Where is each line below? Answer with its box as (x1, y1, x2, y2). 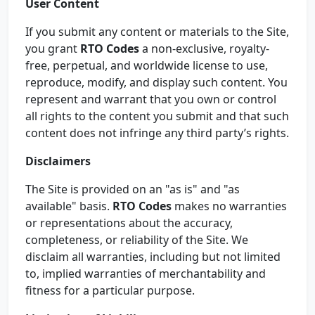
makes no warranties (172, 198, 287, 214)
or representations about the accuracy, (25, 215, 233, 231)
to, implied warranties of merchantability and (25, 266, 266, 281)
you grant (25, 41, 80, 56)
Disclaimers (25, 153, 91, 169)
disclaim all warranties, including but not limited (25, 249, 281, 264)
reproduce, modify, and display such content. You (25, 75, 288, 90)
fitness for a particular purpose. (25, 283, 195, 298)
